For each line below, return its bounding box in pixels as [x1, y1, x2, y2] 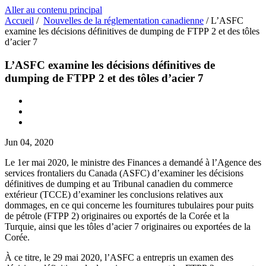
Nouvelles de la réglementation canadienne [43, 15, 204, 26]
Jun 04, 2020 [5, 137, 53, 148]
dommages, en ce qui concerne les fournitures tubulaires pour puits [5, 200, 254, 211]
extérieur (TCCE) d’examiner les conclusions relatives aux [5, 189, 223, 200]
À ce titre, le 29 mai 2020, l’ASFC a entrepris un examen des [5, 252, 233, 263]
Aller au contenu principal [5, 5, 102, 15]
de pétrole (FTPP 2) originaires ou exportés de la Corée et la [5, 211, 229, 221]
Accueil [5, 15, 34, 26]
